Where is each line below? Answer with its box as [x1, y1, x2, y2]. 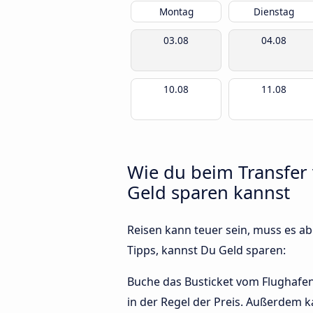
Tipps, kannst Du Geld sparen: [127, 242, 286, 259]
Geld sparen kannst [127, 180, 290, 205]
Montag [159, 5, 194, 18]
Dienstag [254, 5, 294, 18]
